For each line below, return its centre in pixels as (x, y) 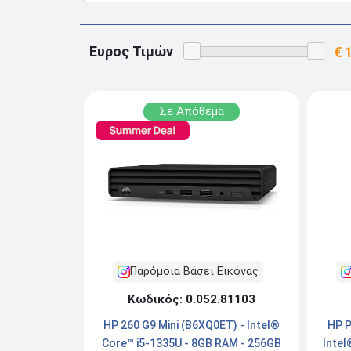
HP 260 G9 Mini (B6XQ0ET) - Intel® (192, 325)
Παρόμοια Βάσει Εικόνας (194, 271)
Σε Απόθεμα (192, 111)
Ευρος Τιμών (131, 51)
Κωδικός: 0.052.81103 (192, 299)
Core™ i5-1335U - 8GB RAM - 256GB (192, 343)
